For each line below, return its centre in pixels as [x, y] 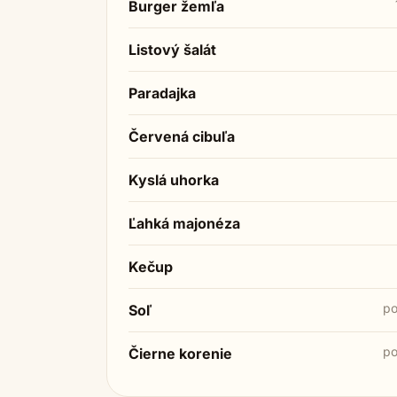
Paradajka [162, 93]
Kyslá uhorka [174, 180]
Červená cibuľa [182, 136]
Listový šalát [172, 50]
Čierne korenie [180, 354]
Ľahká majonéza [184, 223]
